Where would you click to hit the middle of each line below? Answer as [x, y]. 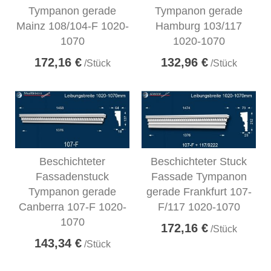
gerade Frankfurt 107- [199, 191]
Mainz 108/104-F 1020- [72, 26]
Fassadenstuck [72, 176]
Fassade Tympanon [199, 176]
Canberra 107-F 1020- [72, 207]
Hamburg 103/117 [199, 26]
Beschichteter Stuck [199, 161]
